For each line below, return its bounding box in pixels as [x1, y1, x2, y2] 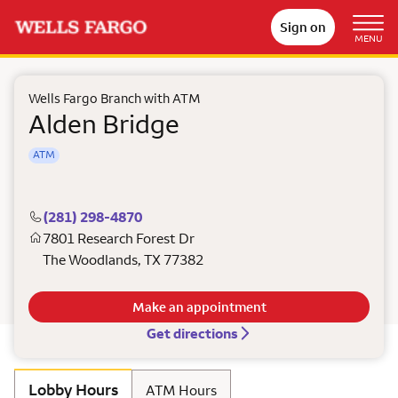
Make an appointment [131, 298, 267, 315]
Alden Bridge [28, 107, 179, 140]
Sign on [280, 19, 326, 36]
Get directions [146, 324, 238, 342]
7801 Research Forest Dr [43, 229, 195, 247]
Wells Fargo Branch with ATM [28, 90, 201, 107]
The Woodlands [43, 251, 138, 268]
